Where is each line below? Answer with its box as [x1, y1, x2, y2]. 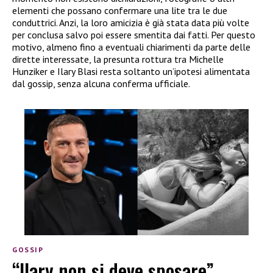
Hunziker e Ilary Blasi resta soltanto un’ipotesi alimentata [12, 65, 250, 77]
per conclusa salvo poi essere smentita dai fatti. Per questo [12, 28, 255, 41]
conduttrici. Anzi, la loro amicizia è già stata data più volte [12, 16, 249, 29]
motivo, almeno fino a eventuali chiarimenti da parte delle [12, 40, 250, 53]
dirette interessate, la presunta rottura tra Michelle [12, 52, 224, 65]
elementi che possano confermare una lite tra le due [12, 4, 227, 16]
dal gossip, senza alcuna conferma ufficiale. [12, 77, 190, 90]
